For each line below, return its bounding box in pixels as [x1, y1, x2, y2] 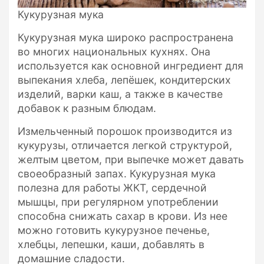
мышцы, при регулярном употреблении [18, 196, 219, 209]
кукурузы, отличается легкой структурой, [18, 139, 232, 152]
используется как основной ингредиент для [18, 60, 243, 72]
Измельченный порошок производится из [18, 125, 232, 138]
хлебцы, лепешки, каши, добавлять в [18, 238, 204, 251]
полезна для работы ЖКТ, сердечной [18, 181, 207, 194]
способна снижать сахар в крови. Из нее [18, 210, 227, 223]
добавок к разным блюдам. [18, 102, 156, 115]
